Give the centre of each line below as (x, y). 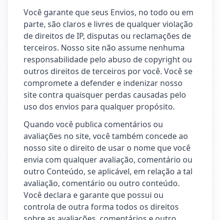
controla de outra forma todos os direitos (101, 207)
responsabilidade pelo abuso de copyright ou (108, 59)
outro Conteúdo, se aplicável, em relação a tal (108, 171)
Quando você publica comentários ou (93, 124)
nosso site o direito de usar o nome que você (107, 148)
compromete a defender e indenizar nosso (103, 83)
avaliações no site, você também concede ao (106, 136)
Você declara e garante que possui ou (94, 195)
